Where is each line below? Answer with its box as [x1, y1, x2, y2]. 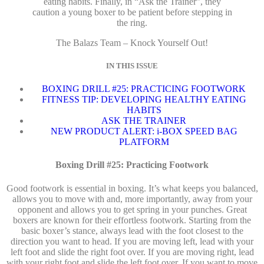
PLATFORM [118, 137, 169, 147]
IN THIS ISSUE [106, 61, 158, 70]
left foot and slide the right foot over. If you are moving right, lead [10, 246, 254, 257]
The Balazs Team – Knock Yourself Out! [56, 37, 208, 48]
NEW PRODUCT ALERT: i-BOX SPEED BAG [50, 126, 237, 137]
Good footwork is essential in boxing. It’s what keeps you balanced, [6, 183, 258, 193]
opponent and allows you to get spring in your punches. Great [17, 204, 247, 214]
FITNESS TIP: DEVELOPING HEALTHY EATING [41, 94, 246, 105]
